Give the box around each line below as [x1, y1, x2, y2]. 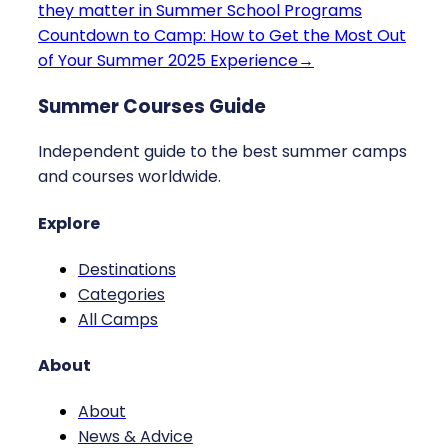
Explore [38, 211, 100, 235]
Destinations [78, 257, 176, 281]
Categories [78, 282, 165, 306]
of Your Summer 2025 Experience [38, 48, 298, 72]
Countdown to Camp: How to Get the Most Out [38, 23, 406, 47]
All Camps [78, 307, 158, 331]
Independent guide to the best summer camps [38, 140, 407, 164]
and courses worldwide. [38, 165, 221, 189]
